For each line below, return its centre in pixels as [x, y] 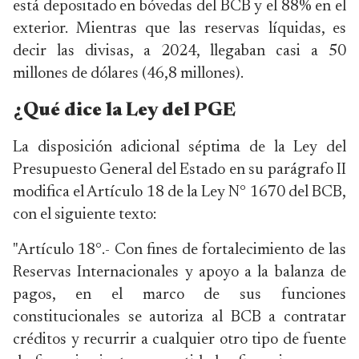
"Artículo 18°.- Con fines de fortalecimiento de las [179, 250]
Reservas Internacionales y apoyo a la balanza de [179, 272]
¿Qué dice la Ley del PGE [124, 111]
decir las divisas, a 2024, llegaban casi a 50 [179, 51]
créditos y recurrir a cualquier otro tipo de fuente [179, 340]
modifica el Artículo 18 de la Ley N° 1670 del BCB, [179, 192]
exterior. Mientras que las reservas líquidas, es [179, 29]
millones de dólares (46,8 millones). [128, 74]
